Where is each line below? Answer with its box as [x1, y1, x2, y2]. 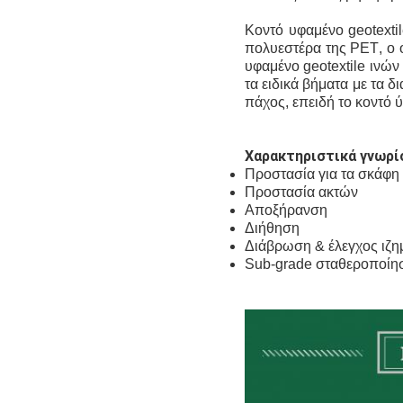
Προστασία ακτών [245, 184, 358, 201]
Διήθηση [245, 220, 300, 237]
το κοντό [338, 94, 395, 111]
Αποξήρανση [245, 202, 327, 219]
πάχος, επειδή [245, 94, 338, 111]
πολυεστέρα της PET [245, 40, 380, 57]
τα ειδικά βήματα [245, 76, 353, 93]
